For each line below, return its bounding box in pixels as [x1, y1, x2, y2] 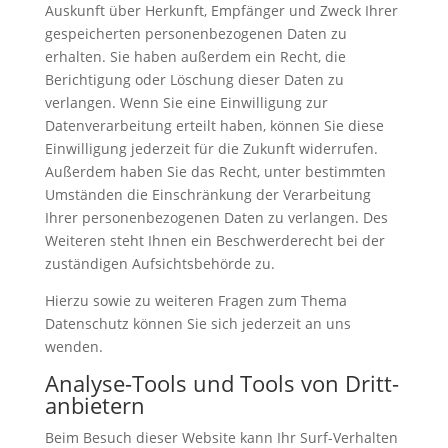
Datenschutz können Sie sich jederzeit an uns [44, 314, 351, 334]
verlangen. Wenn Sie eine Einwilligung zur [44, 93, 328, 113]
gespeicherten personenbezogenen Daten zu [44, 24, 347, 44]
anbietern [44, 390, 145, 421]
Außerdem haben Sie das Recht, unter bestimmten [44, 162, 386, 182]
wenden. [44, 337, 103, 357]
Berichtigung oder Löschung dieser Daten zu [44, 70, 344, 90]
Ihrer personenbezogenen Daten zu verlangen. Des [44, 208, 388, 228]
